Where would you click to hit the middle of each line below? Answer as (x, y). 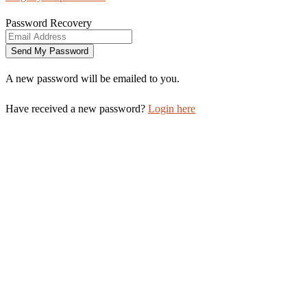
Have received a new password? (77, 109)
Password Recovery (49, 23)
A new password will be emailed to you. (93, 79)
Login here (172, 109)
